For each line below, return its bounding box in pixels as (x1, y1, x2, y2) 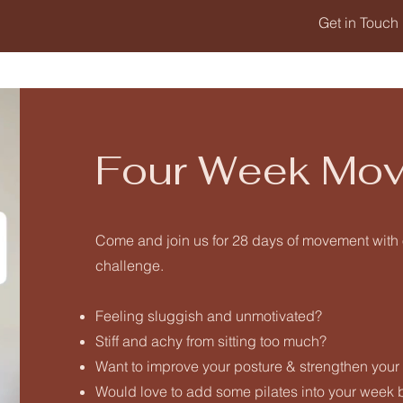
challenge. (94, 256, 164, 274)
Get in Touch (318, 13, 399, 31)
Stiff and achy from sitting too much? (94, 332, 327, 350)
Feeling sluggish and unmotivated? (94, 307, 322, 325)
